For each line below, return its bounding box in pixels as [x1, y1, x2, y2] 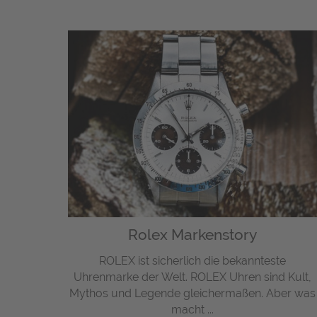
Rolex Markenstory [128, 226, 258, 244]
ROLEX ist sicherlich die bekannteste [99, 254, 287, 268]
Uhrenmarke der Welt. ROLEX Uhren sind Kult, [74, 270, 312, 284]
